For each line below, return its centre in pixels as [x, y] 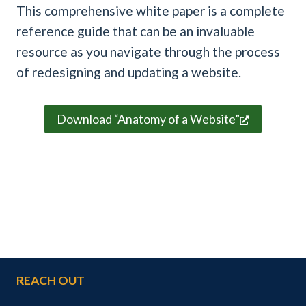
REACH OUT [51, 281]
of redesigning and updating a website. [129, 72]
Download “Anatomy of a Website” [148, 119]
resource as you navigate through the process [148, 51]
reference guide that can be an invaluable [136, 31]
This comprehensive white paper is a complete [151, 10]
